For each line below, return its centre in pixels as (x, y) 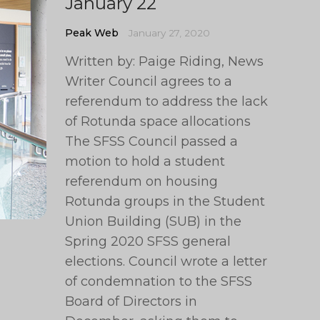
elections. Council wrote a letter (166, 261)
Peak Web (92, 33)
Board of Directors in (131, 301)
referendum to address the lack (167, 101)
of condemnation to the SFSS (159, 281)
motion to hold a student (145, 161)
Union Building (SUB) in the (154, 221)
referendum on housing (142, 181)
